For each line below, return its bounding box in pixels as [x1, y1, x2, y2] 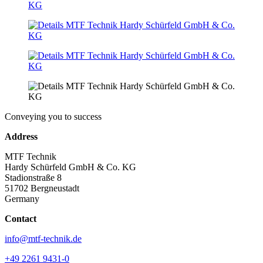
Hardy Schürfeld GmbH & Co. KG [5, 162, 136, 173]
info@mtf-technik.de [5, 234, 82, 244]
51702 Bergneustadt [5, 183, 79, 194]
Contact [5, 214, 36, 224]
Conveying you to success [5, 112, 102, 122]
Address [5, 131, 38, 142]
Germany [5, 194, 39, 204]
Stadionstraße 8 [5, 173, 62, 183]
